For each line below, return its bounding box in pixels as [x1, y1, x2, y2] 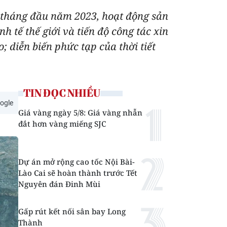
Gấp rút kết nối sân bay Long [18, 206, 126, 216]
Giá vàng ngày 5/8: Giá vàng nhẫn [18, 107, 142, 118]
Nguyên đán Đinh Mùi [18, 179, 100, 189]
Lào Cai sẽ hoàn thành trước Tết [18, 168, 137, 178]
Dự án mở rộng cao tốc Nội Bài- [18, 157, 135, 167]
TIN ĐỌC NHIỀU [23, 87, 100, 99]
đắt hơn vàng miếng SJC [18, 119, 106, 129]
